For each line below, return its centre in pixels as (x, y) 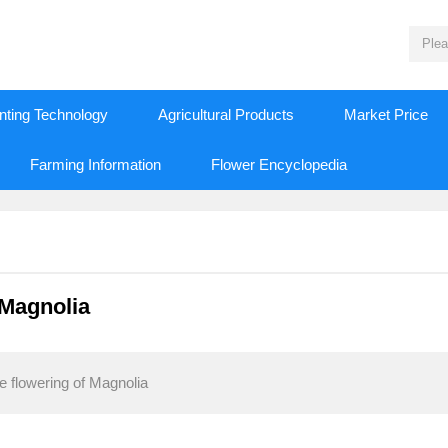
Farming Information (95, 164)
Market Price (386, 114)
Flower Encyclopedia (279, 164)
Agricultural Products (226, 114)
